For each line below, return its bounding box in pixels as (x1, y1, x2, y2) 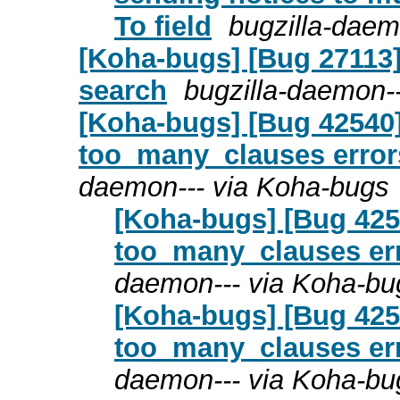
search (79, 74, 167, 106)
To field (114, 10, 212, 42)
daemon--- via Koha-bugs (79, 171, 389, 203)
